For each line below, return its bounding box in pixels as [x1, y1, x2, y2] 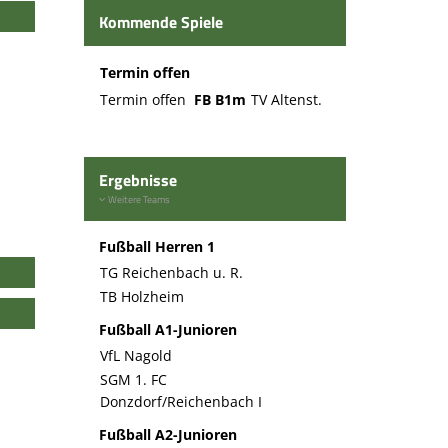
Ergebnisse [98, 168, 177, 192]
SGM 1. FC [99, 370, 167, 389]
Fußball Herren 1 [98, 237, 215, 256]
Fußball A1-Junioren [98, 320, 237, 339]
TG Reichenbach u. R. [99, 263, 243, 282]
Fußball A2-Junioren [98, 425, 237, 444]
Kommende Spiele [98, 10, 223, 34]
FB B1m [193, 90, 246, 109]
